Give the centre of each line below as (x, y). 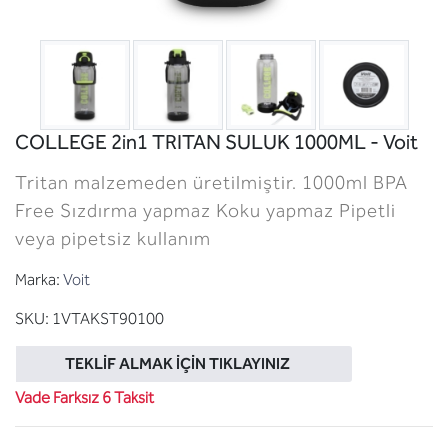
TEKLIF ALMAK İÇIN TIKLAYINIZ (177, 363)
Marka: (37, 279)
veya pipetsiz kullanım (113, 238)
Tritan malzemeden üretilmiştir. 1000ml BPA (211, 182)
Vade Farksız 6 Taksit (84, 397)
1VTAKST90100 (108, 318)
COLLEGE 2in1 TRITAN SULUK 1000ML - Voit (216, 141)
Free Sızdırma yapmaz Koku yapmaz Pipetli (205, 210)
